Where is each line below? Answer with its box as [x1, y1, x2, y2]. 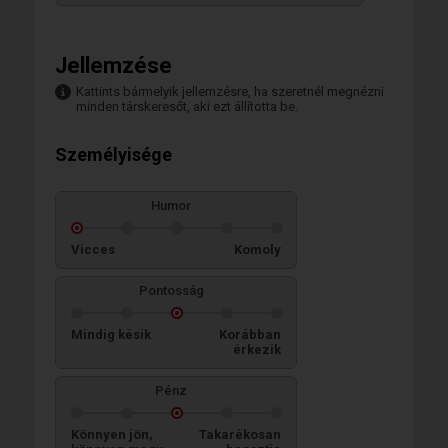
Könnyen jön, [71, 426, 153, 442]
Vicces [71, 241, 115, 257]
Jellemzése [55, 52, 172, 78]
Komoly [234, 241, 281, 257]
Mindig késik [71, 326, 151, 342]
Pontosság [138, 282, 204, 298]
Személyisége [55, 143, 172, 165]
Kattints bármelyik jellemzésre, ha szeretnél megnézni [76, 83, 384, 99]
